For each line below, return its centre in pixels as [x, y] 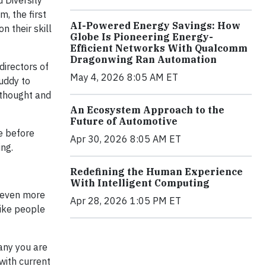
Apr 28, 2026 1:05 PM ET [126, 200]
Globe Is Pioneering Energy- [142, 37]
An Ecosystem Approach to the [147, 110]
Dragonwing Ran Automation [143, 59]
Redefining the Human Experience [156, 171]
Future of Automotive [124, 121]
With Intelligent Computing [140, 183]
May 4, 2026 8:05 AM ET [124, 77]
